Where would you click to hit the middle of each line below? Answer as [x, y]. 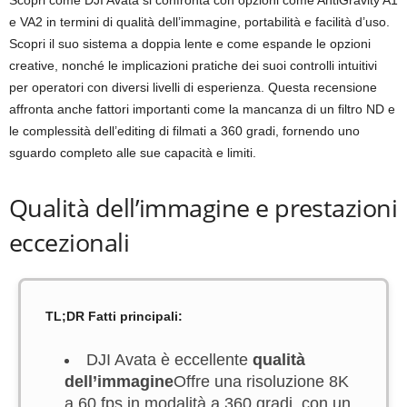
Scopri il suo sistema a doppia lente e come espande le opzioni [190, 44]
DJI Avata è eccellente [169, 360]
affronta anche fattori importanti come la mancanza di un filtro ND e [202, 109]
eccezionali [69, 242]
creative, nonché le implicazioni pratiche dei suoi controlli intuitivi [193, 65]
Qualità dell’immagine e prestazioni [203, 208]
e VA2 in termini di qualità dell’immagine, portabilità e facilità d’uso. [199, 22]
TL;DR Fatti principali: [114, 316]
